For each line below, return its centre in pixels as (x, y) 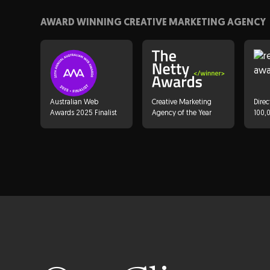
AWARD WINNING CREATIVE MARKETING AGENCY (153, 23)
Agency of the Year (182, 113)
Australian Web (74, 102)
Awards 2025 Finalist (84, 113)
